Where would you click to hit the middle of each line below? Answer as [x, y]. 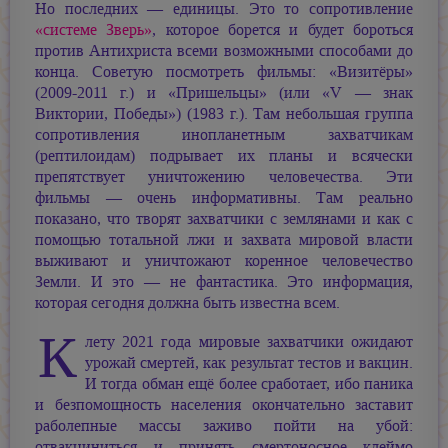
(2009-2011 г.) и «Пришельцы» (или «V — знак [224, 92]
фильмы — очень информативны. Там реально [224, 197]
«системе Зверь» [94, 29]
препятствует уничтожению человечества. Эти [224, 176]
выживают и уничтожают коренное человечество [224, 260]
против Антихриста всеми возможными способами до [224, 50]
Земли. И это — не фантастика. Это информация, [224, 281]
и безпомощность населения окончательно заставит [224, 405]
